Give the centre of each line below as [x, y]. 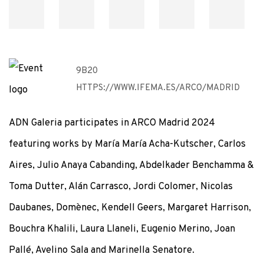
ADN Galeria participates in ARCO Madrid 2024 [112, 123]
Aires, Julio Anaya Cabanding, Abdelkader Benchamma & [131, 165]
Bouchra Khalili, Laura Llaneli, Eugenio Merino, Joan [122, 229]
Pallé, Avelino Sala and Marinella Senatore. [102, 250]
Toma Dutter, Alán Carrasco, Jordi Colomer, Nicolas [121, 187]
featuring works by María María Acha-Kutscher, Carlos [127, 144]
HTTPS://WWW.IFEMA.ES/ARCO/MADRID [158, 88]
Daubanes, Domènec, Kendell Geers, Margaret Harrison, [130, 208]
